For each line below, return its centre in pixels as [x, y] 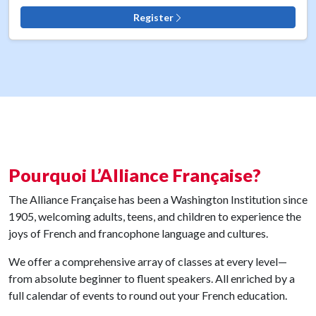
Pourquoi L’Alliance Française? [135, 175]
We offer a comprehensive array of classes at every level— [148, 261]
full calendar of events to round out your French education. [148, 295]
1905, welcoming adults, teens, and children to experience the [155, 216]
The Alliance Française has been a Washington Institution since [158, 199]
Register [153, 17]
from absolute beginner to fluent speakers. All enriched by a [152, 278]
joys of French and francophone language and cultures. [138, 233]
